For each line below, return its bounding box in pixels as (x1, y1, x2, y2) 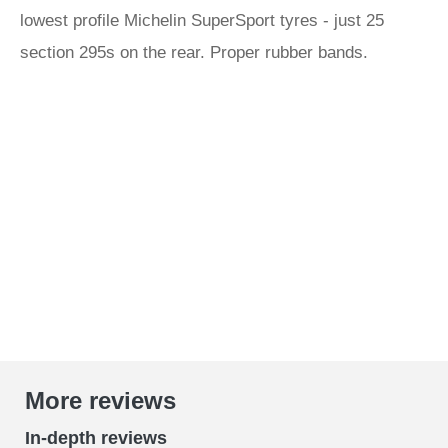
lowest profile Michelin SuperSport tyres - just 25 (20, 11, 384, 30)
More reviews (25, 387, 176, 414)
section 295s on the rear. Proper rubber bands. (20, 43, 373, 62)
